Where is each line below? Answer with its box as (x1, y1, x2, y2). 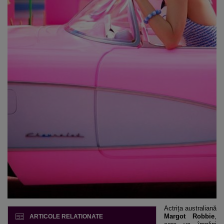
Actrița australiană (164, 204, 216, 212)
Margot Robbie (164, 212, 214, 220)
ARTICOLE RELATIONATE (29, 213, 103, 220)
